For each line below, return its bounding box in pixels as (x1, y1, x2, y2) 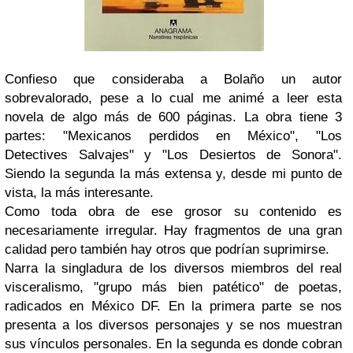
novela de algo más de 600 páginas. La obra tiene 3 (5, 110, 342, 124)
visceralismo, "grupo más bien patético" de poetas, (5, 280, 342, 295)
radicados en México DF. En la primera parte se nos (5, 299, 342, 314)
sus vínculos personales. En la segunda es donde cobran (5, 336, 342, 351)
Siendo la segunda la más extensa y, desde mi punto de (5, 166, 342, 181)
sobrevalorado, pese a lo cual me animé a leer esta (5, 91, 342, 106)
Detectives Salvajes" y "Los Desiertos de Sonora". (5, 147, 342, 162)
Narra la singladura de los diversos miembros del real (5, 261, 342, 276)
